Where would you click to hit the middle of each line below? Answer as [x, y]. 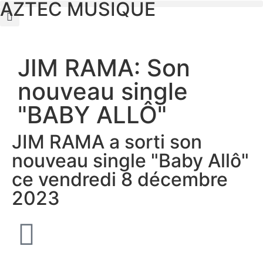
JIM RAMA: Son [104, 68]
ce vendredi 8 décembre [120, 179]
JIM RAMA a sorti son [107, 142]
